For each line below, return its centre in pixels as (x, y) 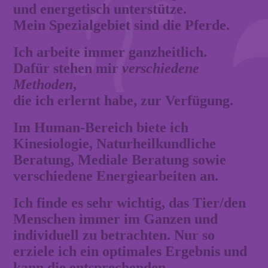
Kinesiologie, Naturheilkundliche (115, 143)
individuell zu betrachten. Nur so (114, 235)
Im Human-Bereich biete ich (101, 127)
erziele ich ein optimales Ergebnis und (130, 251)
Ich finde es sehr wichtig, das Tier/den (130, 202)
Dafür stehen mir (68, 68)
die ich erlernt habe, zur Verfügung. (124, 100)
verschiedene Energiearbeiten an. (116, 176)
